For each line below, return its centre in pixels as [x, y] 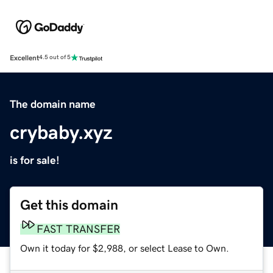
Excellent [24, 58]
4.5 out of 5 [55, 58]
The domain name [53, 104]
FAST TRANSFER [78, 229]
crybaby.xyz [61, 132]
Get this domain [69, 205]
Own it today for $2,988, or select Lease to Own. [125, 248]
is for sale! [35, 160]
